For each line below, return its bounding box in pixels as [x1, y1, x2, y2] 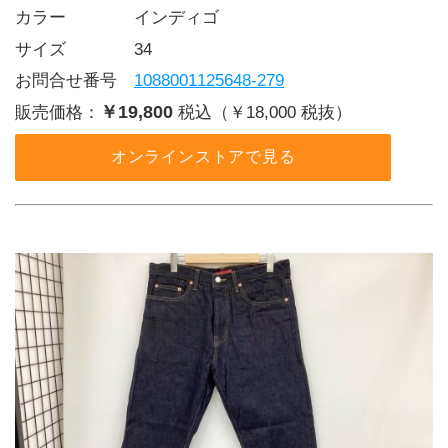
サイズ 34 [15, 39, 152, 59]
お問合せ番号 [15, 70, 134, 90]
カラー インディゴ [15, 8, 219, 28]
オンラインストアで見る [110, 148, 296, 166]
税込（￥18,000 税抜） [178, 103, 353, 123]
